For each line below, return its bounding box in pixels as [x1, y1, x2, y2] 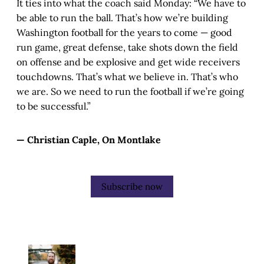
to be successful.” [16, 100, 91, 113]
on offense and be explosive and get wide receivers [16, 56, 240, 68]
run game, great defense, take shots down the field [16, 41, 238, 54]
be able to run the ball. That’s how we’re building [16, 12, 228, 24]
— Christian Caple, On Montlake [16, 134, 161, 146]
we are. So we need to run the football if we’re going [16, 85, 244, 98]
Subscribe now [101, 181, 163, 193]
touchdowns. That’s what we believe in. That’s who [16, 71, 238, 83]
